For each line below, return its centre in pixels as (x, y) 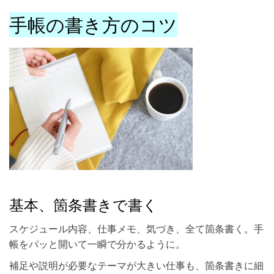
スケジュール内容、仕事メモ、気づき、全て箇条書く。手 (136, 229)
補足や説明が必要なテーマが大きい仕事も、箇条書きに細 (136, 266)
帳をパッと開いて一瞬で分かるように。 (97, 244)
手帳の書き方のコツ (93, 25)
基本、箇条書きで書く (83, 205)
